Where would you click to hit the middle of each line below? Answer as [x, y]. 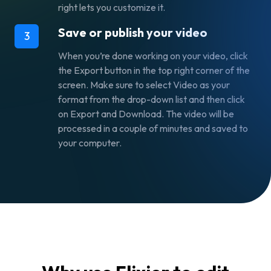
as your [215, 84]
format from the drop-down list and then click [152, 99]
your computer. [91, 142]
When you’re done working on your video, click [153, 55]
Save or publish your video [133, 32]
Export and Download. [118, 113]
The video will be [200, 113]
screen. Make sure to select [116, 84]
